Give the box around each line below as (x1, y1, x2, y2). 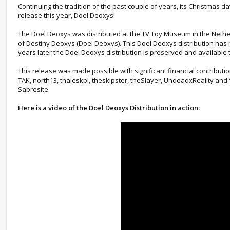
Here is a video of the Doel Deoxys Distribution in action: (18, 103, 200, 112)
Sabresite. (18, 85, 50, 94)
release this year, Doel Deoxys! (18, 11, 115, 20)
